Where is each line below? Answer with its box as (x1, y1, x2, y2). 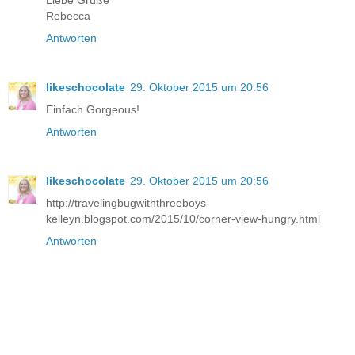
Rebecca (46, 9, 90, 22)
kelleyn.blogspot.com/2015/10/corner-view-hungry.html (46, 212, 320, 225)
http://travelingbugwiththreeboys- (46, 196, 210, 209)
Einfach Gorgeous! (46, 102, 139, 116)
